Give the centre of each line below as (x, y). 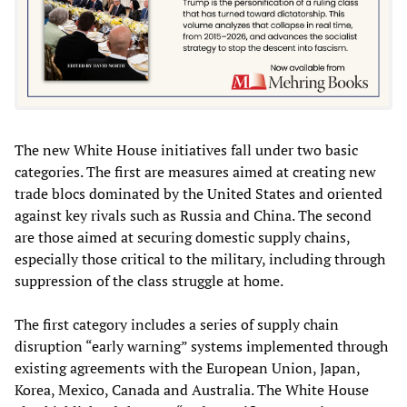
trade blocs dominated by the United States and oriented (199, 194)
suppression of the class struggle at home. (149, 281)
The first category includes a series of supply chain (177, 325)
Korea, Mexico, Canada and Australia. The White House (192, 390)
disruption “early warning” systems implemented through (201, 347)
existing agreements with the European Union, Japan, (187, 368)
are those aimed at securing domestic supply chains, (182, 238)
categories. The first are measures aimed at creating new (195, 172)
